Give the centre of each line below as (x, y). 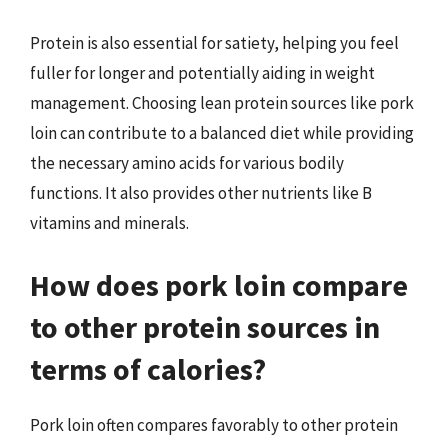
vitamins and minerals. (109, 223)
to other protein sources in (205, 326)
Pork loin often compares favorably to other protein (214, 424)
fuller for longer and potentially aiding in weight (202, 73)
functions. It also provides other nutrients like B (201, 193)
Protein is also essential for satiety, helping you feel (214, 43)
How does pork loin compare (219, 284)
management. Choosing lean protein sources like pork (222, 103)
